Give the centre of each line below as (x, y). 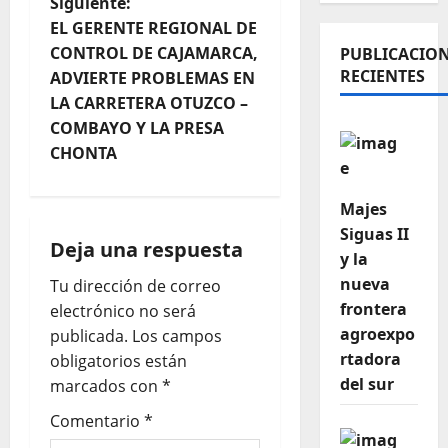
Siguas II (374, 234)
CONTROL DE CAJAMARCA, (154, 53)
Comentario (97, 421)
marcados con (106, 386)
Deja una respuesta (146, 250)
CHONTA (83, 153)
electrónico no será (123, 311)
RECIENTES (382, 76)
